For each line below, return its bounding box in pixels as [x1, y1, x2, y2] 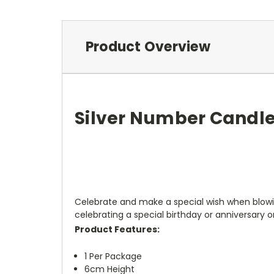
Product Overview [85, 37, 210, 56]
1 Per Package [84, 250, 143, 262]
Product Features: [75, 223, 160, 235]
